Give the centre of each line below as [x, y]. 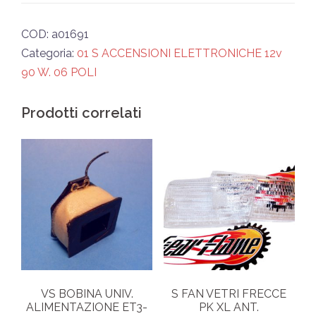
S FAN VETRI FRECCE [229, 293]
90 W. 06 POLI [59, 72]
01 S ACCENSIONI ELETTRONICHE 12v [180, 53]
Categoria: [49, 53]
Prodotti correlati [81, 113]
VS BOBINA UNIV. [87, 293]
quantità [45, 8]
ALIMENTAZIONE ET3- [87, 307]
